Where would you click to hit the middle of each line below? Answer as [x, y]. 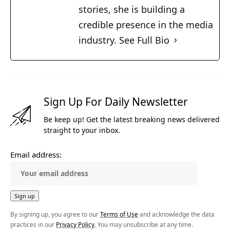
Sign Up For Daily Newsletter [116, 102]
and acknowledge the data [176, 214]
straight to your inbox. [82, 130]
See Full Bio [144, 40]
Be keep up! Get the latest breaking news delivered [132, 120]
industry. [99, 40]
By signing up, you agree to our [55, 214]
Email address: [36, 155]
